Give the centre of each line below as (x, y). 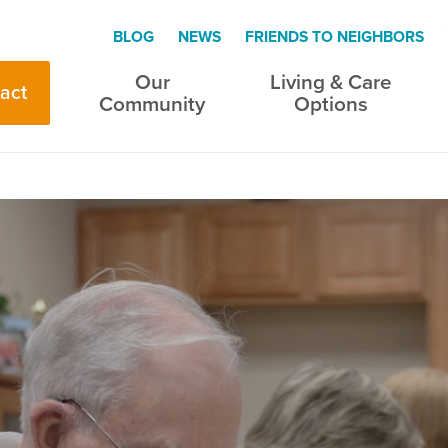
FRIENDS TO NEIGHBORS (334, 37)
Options (331, 103)
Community (152, 103)
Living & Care (331, 81)
